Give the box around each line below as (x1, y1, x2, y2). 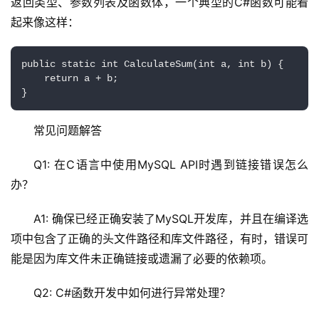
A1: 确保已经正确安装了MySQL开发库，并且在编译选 (33, 211, 308, 226)
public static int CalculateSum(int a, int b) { (21, 58, 283, 70)
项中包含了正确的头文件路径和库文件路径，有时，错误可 (11, 231, 308, 246)
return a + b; (21, 72, 118, 84)
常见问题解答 (33, 122, 102, 137)
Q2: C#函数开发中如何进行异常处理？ (33, 285, 231, 300)
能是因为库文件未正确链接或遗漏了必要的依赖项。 (11, 251, 273, 266)
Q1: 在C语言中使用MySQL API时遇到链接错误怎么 (33, 157, 308, 172)
